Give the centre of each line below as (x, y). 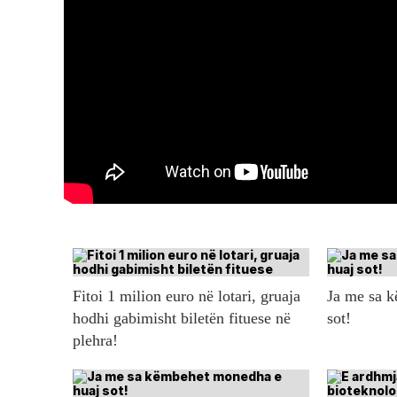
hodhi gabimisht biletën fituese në (182, 318)
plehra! (95, 340)
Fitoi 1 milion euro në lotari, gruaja (187, 296)
